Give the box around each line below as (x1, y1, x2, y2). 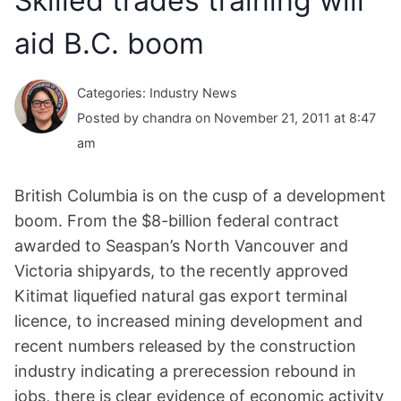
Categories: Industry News (77, 85, 237, 101)
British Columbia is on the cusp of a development (14, 186, 386, 206)
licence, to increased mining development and (14, 311, 363, 331)
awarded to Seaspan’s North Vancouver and (14, 236, 348, 256)
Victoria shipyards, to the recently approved (14, 261, 348, 281)
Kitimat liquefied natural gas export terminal (14, 286, 347, 306)
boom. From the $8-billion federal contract (14, 211, 339, 231)
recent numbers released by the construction (14, 337, 356, 356)
